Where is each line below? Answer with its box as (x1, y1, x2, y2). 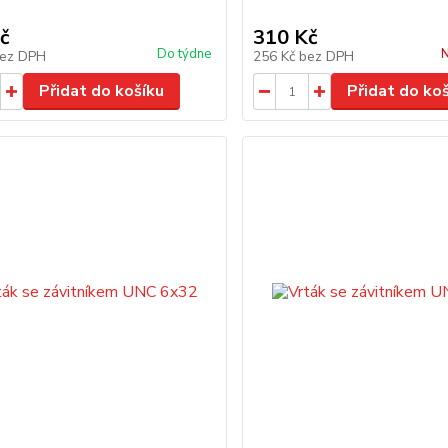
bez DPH (299, 47, 355, 66)
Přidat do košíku (38, 80, 164, 102)
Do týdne (157, 45, 212, 63)
